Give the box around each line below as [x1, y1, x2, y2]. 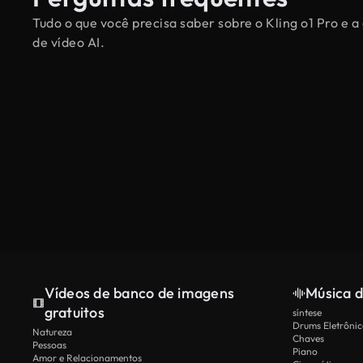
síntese [293, 306, 322, 318]
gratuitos [44, 303, 105, 322]
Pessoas [32, 339, 66, 351]
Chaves [293, 332, 324, 344]
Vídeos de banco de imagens [44, 284, 235, 302]
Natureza [32, 326, 72, 338]
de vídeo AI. [32, 34, 105, 50]
